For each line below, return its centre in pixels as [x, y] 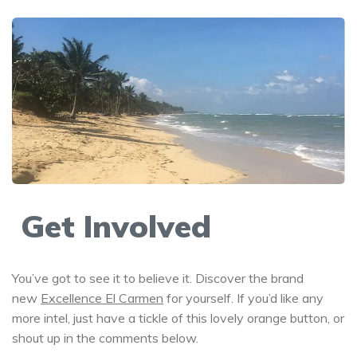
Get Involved [112, 226]
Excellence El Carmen [102, 298]
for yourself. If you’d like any [243, 298]
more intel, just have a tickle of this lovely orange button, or [178, 318]
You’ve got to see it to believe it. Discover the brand [158, 278]
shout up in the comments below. [105, 337]
